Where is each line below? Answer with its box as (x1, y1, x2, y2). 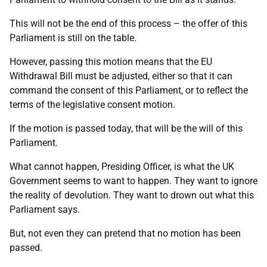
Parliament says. (10, 204, 80, 215)
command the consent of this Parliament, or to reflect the (10, 85, 248, 96)
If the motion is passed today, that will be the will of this (10, 123, 243, 134)
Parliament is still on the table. (10, 32, 136, 44)
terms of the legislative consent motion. (10, 99, 175, 110)
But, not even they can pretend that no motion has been (10, 228, 241, 239)
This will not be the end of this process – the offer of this (10, 18, 247, 29)
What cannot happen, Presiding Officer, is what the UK (10, 161, 234, 172)
